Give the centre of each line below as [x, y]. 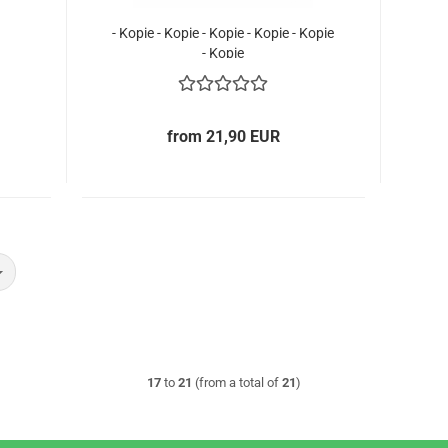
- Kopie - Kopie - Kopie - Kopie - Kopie [223, 33]
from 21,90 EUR [223, 136]
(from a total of [237, 382]
